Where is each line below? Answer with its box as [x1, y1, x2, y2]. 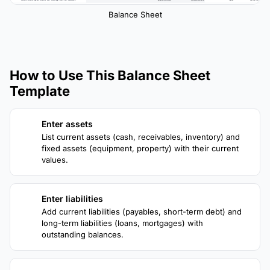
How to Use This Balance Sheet [10, 67, 210, 84]
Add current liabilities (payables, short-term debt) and [42, 207, 242, 217]
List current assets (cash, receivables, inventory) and [42, 132, 240, 142]
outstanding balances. [42, 230, 124, 240]
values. [42, 155, 68, 165]
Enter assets [42, 119, 93, 130]
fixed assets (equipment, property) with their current [42, 143, 239, 154]
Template [10, 83, 70, 99]
